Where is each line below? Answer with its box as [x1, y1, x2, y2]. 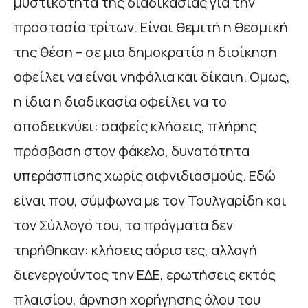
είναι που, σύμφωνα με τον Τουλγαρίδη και [14, 190, 287, 210]
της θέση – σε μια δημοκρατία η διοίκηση [14, 42, 277, 61]
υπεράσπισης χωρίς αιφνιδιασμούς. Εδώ [14, 166, 276, 185]
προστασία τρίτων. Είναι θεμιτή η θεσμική [14, 17, 288, 36]
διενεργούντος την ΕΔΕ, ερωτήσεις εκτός [14, 265, 276, 284]
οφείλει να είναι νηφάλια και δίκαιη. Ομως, [14, 67, 290, 86]
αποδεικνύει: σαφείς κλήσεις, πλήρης [14, 116, 256, 135]
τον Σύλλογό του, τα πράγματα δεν [14, 215, 233, 234]
